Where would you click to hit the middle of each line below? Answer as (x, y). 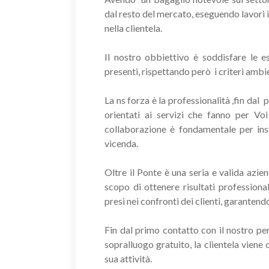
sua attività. (128, 258)
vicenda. (121, 143)
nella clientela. (133, 28)
